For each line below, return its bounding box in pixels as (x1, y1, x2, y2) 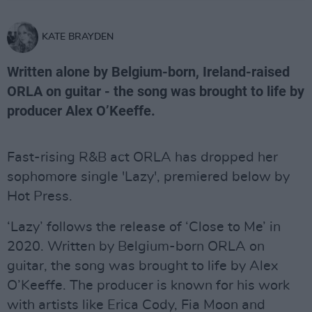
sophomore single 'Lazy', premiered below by (7, 170, 290, 184)
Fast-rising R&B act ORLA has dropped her (7, 150, 278, 164)
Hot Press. (7, 189, 72, 203)
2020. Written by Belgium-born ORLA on (7, 240, 265, 253)
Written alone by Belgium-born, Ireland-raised (7, 63, 290, 80)
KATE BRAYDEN (42, 32, 114, 42)
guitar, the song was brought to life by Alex (7, 259, 278, 273)
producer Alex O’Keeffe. (7, 102, 155, 119)
